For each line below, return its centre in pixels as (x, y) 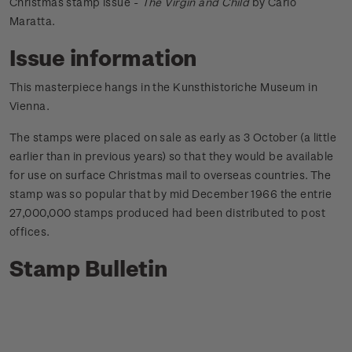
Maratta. (33, 21)
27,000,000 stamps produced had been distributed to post (168, 213)
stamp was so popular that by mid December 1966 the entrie (170, 194)
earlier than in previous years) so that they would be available (172, 156)
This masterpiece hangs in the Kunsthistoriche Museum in (164, 87)
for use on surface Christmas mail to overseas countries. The (170, 175)
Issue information (104, 57)
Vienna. (30, 106)
